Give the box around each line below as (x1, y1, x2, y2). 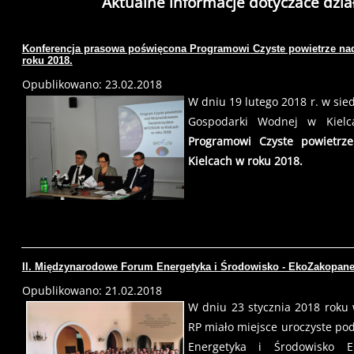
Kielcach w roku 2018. (187, 153, 303, 168)
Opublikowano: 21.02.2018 (21, 282, 162, 298)
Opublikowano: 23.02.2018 (21, 77, 162, 92)
